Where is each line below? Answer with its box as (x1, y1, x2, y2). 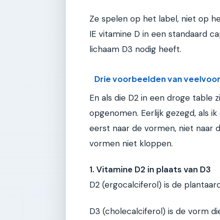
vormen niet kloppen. (89, 137, 173, 149)
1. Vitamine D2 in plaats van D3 (89, 164, 211, 175)
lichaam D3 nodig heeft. (89, 44, 181, 55)
